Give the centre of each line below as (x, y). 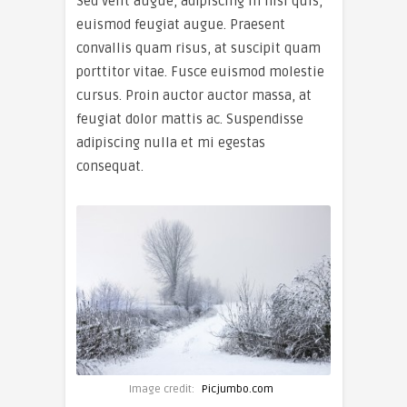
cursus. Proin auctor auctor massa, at (194, 95)
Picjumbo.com (238, 389)
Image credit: (163, 389)
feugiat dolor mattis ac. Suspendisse (190, 119)
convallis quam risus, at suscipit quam (199, 48)
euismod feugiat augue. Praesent (181, 25)
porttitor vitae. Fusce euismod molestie (200, 72)
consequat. (110, 166)
